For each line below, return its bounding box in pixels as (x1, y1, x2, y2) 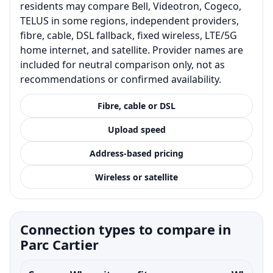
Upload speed (107, 123, 166, 135)
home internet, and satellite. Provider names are (20, 43, 243, 57)
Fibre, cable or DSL (97, 99, 175, 112)
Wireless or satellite (95, 171, 178, 183)
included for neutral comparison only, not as (20, 57, 225, 71)
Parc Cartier (20, 235, 99, 253)
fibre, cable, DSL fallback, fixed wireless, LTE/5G (20, 28, 237, 42)
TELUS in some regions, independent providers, (20, 13, 239, 27)
